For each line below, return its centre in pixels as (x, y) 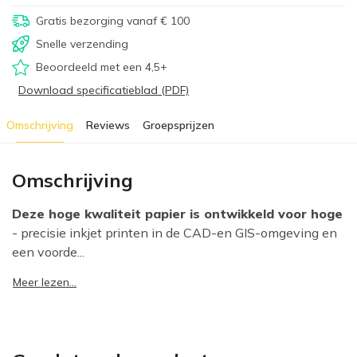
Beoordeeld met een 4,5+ (102, 67)
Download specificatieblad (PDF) (104, 90)
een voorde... (48, 252)
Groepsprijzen (178, 126)
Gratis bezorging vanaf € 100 (113, 21)
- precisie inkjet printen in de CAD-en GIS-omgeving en (175, 233)
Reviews (108, 126)
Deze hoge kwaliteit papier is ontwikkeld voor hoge (177, 214)
